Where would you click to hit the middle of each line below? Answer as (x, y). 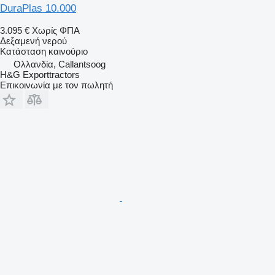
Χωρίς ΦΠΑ (56, 30)
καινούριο (67, 51)
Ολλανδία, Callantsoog (60, 64)
